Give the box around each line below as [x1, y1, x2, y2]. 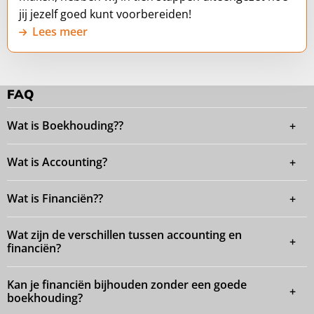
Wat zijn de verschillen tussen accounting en [7, 227, 242, 243]
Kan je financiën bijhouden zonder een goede [7, 277, 247, 293]
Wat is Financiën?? [7, 191, 103, 207]
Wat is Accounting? [7, 154, 107, 170]
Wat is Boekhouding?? [7, 118, 123, 134]
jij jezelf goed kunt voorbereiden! [19, 6, 191, 22]
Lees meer [32, 23, 88, 39]
